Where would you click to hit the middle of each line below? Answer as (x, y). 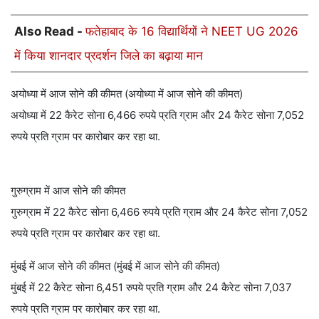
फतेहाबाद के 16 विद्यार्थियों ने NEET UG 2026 (192, 32)
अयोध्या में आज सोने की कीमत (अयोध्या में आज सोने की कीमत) (127, 94)
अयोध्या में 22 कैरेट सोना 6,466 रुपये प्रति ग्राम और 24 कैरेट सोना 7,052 (157, 115)
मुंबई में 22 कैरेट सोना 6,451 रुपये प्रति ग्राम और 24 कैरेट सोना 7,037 (151, 288)
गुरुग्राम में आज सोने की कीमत (68, 191)
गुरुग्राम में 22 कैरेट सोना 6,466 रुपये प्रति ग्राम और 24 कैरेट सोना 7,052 (159, 212)
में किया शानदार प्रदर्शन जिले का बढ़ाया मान (109, 56)
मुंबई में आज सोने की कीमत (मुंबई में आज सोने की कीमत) (115, 266)
